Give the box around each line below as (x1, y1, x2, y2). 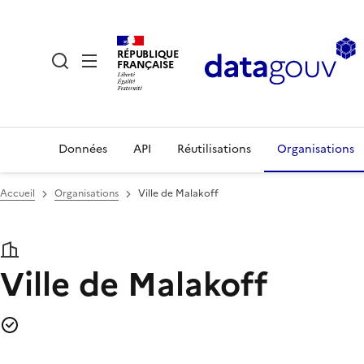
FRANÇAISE (117, 56, 174, 72)
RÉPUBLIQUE (117, 45, 179, 62)
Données (58, 141, 107, 158)
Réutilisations (177, 141, 251, 158)
